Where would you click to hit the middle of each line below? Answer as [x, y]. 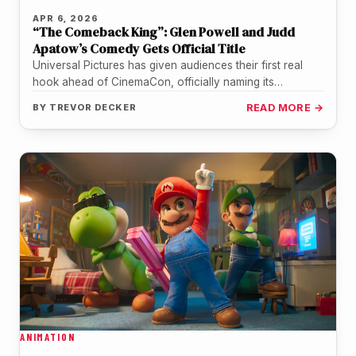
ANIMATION [48, 337]
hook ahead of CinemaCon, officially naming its [153, 81]
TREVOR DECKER [93, 107]
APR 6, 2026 [66, 18]
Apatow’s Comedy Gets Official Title [139, 48]
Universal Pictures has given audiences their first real [168, 65]
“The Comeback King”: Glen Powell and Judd [164, 31]
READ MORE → [284, 107]
